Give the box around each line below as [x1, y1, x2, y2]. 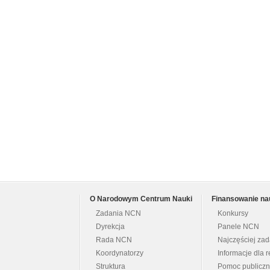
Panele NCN [218, 223, 259, 231]
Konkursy [218, 210, 248, 218]
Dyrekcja [96, 223, 125, 231]
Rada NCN [96, 236, 132, 244]
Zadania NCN [96, 210, 141, 218]
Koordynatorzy [96, 250, 143, 257]
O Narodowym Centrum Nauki [90, 195, 192, 203]
